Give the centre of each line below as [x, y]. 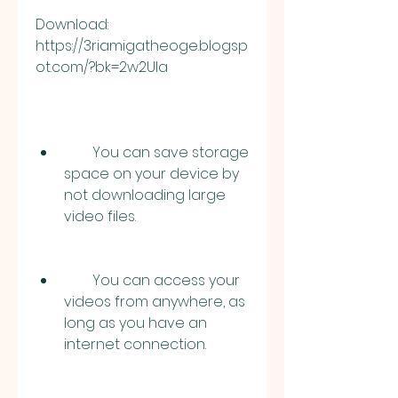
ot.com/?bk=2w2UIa [102, 67]
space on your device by [151, 174]
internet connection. [135, 344]
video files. [100, 216]
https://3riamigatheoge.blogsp [142, 46]
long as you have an [135, 323]
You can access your [78, 280]
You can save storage [78, 152]
